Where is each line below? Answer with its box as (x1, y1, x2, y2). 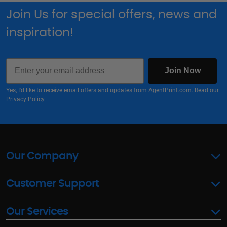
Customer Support (6, 179, 99, 190)
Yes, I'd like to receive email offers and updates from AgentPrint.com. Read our (6, 87, 219, 94)
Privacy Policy (6, 96, 45, 103)
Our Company (6, 151, 78, 162)
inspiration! (6, 27, 73, 40)
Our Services (6, 207, 68, 217)
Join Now (164, 66, 201, 75)
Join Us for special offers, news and (6, 9, 217, 21)
